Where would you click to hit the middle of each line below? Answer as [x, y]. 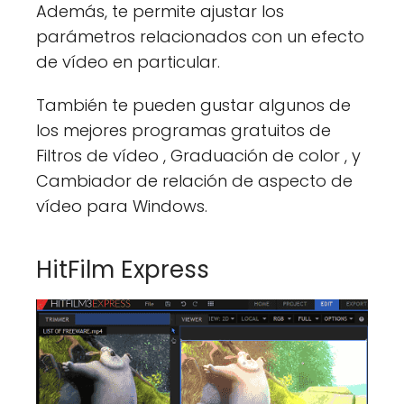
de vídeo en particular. [128, 62]
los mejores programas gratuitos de [184, 130]
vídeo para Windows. [122, 206]
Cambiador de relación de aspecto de [194, 181]
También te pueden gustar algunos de [193, 105]
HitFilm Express [123, 270]
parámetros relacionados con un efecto [200, 37]
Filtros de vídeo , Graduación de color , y [198, 156]
